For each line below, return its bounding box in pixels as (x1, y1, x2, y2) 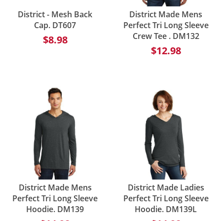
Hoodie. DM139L (135, 204, 197, 215)
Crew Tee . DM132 (132, 30, 199, 41)
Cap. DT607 (34, 19, 76, 31)
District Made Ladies (127, 182, 204, 193)
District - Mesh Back (18, 8, 93, 20)
